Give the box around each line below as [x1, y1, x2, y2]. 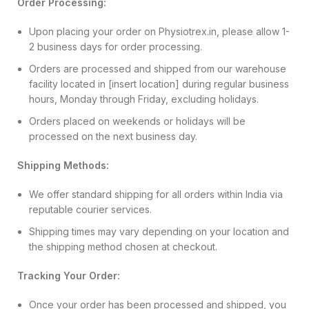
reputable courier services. [29, 203, 152, 215]
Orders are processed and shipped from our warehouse [29, 62, 286, 74]
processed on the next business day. [29, 130, 197, 142]
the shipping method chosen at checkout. [29, 240, 217, 252]
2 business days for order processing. [29, 40, 202, 52]
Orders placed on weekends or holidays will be [29, 114, 246, 127]
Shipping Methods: [17, 159, 109, 171]
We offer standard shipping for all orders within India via [29, 188, 283, 200]
